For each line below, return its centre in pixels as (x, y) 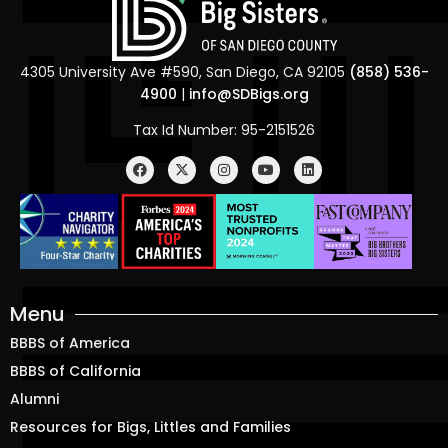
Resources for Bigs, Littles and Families (150, 427)
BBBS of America (70, 343)
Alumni (34, 399)
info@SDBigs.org (248, 93)
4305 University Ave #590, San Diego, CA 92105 (184, 71)
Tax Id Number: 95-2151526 (224, 130)
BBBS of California (75, 371)
